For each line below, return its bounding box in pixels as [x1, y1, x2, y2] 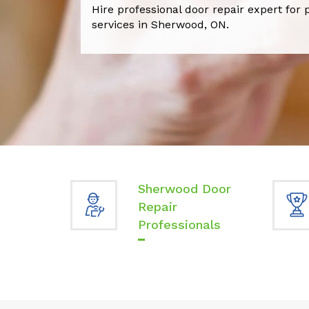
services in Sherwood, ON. [92, 17, 229, 31]
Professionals [137, 217, 221, 232]
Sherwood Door [137, 181, 231, 196]
